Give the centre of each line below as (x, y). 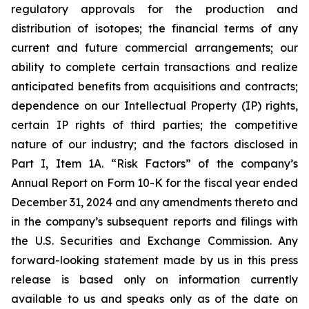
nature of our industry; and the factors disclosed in (154, 144)
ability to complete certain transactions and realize (154, 67)
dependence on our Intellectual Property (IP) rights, (154, 106)
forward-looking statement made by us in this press (154, 260)
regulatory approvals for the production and (154, 9)
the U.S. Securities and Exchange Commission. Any (154, 241)
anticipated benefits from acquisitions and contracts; (154, 86)
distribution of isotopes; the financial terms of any (154, 28)
